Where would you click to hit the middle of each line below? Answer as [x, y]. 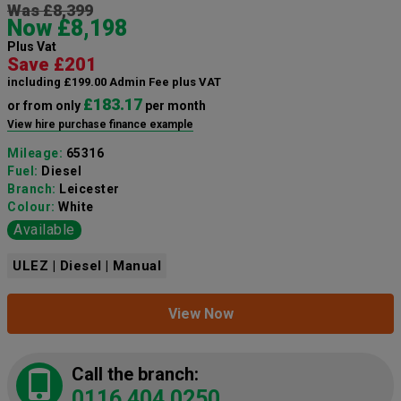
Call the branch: [135, 375]
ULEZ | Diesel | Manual [87, 266]
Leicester [90, 189]
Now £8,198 [67, 29]
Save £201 [52, 65]
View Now [200, 314]
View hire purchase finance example [100, 125]
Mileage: [37, 154]
